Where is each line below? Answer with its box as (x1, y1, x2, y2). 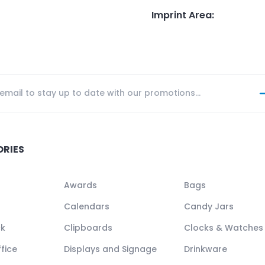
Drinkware (184, 243, 228, 255)
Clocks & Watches (184, 221, 264, 234)
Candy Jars (184, 200, 234, 212)
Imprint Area (151, 8, 212, 22)
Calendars (63, 200, 109, 212)
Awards (63, 179, 97, 191)
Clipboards (63, 221, 112, 234)
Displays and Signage (63, 243, 157, 255)
